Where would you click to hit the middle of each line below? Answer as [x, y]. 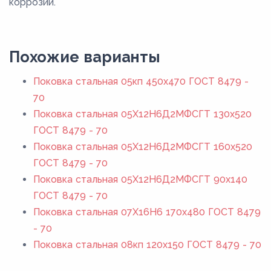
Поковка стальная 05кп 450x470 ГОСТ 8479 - [141, 81]
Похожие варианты [85, 57]
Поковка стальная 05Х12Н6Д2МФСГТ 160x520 [143, 146]
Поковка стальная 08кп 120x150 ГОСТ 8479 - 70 [147, 244]
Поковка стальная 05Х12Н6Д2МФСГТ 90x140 [140, 179]
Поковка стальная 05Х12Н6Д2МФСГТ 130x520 [142, 114]
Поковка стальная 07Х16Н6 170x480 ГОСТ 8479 [147, 212]
